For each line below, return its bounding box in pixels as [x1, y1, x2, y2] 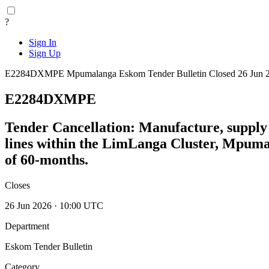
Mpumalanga [67, 68, 119, 79]
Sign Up [29, 48, 61, 58]
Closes [5, 180, 30, 190]
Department [5, 220, 49, 231]
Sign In [29, 37, 56, 47]
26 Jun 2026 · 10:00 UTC [5, 200, 103, 211]
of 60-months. [5, 151, 88, 168]
